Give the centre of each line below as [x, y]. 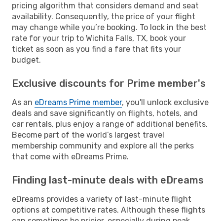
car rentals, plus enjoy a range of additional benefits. [110, 124]
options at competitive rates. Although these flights [109, 210]
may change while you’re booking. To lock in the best [109, 27]
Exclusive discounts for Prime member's [109, 83]
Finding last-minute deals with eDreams [108, 180]
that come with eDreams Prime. [70, 156]
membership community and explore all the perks [103, 146]
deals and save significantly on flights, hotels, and [105, 113]
